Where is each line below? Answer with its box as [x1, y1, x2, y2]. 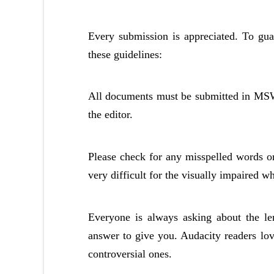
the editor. [88, 108, 133, 121]
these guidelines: [88, 48, 162, 61]
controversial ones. [88, 247, 172, 260]
